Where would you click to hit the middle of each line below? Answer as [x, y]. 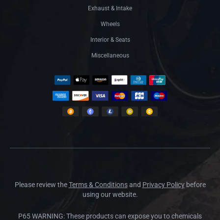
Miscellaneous [110, 55]
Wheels [110, 24]
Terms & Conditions [98, 184]
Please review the [41, 184]
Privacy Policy [163, 184]
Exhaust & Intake [110, 8]
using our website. [110, 194]
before [195, 184]
